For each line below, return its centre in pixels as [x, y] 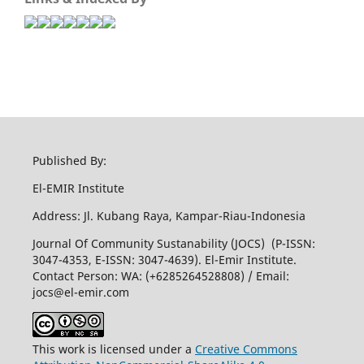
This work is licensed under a [113, 349]
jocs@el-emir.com [80, 292]
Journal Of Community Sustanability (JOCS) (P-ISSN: [173, 243]
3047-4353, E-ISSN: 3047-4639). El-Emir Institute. [164, 259]
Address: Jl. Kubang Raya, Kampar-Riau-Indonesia [169, 215]
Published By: [69, 160]
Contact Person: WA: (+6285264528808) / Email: [160, 275]
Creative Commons [246, 349]
